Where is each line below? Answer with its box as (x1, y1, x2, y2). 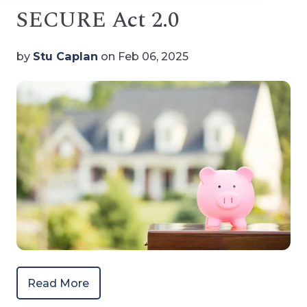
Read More (27, 275, 90, 290)
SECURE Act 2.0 (16, 3, 179, 37)
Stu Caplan (33, 49, 98, 63)
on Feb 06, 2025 (98, 49, 188, 63)
